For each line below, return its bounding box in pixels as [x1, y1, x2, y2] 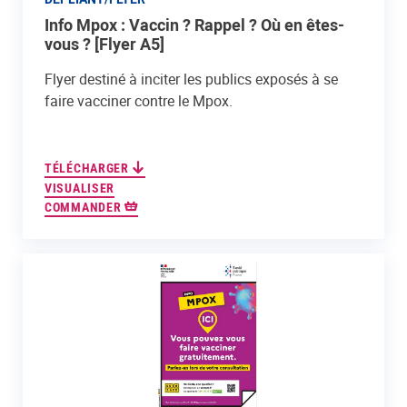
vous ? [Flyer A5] [45, 33, 164, 55]
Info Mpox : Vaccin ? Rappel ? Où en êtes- [45, 14, 344, 36]
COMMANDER [45, 200, 124, 215]
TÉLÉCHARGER [45, 161, 133, 176]
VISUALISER [45, 181, 114, 196]
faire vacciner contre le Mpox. [45, 91, 233, 112]
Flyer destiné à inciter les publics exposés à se [45, 69, 338, 90]
